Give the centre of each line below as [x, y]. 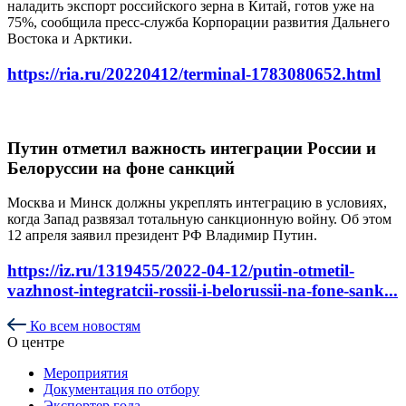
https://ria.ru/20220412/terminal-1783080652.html [194, 74]
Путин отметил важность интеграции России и [192, 148]
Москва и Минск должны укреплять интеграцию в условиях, [197, 203]
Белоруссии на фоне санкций [121, 168]
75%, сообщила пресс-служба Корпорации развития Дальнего [198, 23]
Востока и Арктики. [70, 39]
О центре [36, 342]
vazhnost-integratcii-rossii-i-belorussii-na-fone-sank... [203, 290]
